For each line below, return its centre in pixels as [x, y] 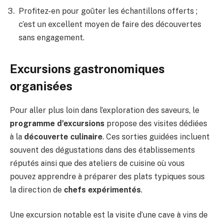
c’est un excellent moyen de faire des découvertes [110, 25]
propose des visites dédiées [156, 123]
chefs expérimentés [102, 190]
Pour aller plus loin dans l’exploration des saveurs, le [105, 110]
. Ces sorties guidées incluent [156, 137]
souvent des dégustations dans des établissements [102, 150]
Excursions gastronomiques [87, 69]
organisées [41, 86]
